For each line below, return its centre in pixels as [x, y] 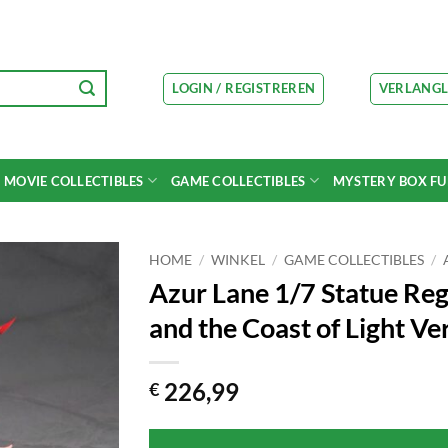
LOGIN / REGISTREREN [244, 87]
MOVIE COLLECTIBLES [74, 180]
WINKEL [238, 260]
